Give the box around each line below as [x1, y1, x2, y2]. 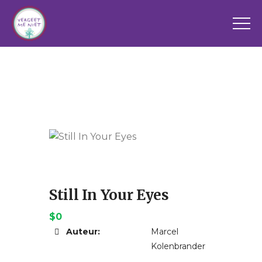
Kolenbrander [151, 241, 205, 251]
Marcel [151, 226, 178, 237]
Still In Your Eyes [49, 186, 169, 204]
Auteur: [64, 226, 100, 237]
